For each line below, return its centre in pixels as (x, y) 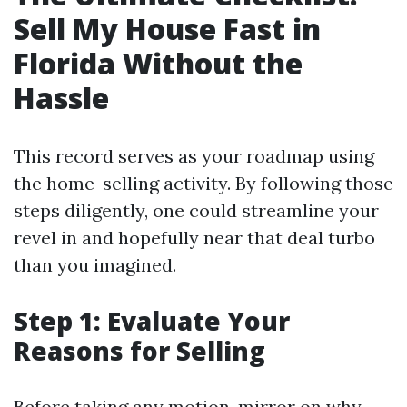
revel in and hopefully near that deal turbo (194, 238)
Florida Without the (158, 63)
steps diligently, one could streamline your (196, 210)
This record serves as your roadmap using (194, 156)
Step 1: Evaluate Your (152, 321)
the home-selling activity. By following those (203, 183)
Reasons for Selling (139, 351)
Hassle (61, 98)
